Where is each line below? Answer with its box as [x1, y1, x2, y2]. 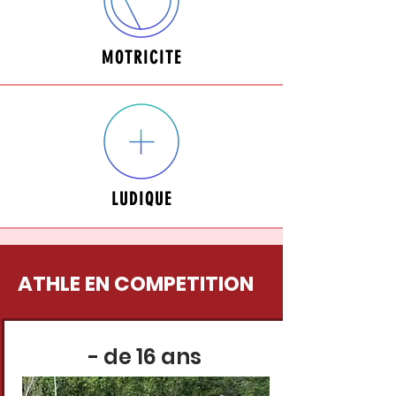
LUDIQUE [110, 188, 172, 209]
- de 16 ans [88, 342, 202, 371]
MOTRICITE [101, 47, 182, 68]
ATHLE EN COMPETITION [18, 270, 254, 298]
